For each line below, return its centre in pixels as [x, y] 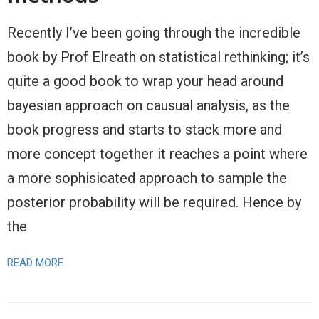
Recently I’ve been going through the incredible [154, 33]
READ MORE [35, 263]
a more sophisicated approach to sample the [147, 178]
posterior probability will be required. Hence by [154, 202]
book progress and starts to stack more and [145, 130]
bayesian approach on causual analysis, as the [148, 105]
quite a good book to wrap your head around [145, 81]
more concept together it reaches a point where [157, 154]
